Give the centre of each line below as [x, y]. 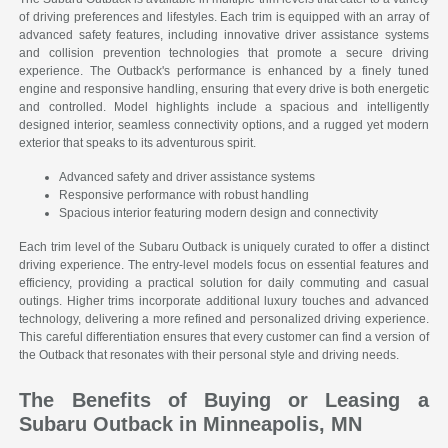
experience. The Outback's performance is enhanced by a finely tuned [224, 71]
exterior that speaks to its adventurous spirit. [138, 143]
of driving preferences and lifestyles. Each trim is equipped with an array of [224, 17]
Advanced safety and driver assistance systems [187, 177]
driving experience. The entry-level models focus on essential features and [224, 265]
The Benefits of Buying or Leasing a [224, 400]
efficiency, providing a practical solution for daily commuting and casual [224, 283]
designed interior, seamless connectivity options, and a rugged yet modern [224, 125]
